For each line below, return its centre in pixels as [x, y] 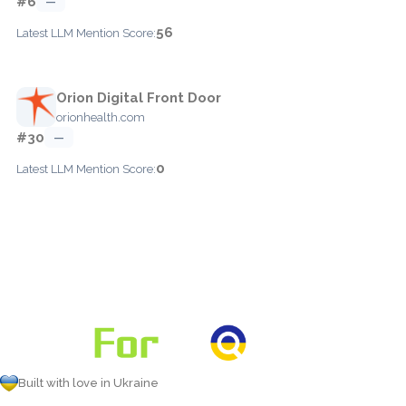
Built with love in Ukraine [88, 382]
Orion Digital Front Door [139, 97]
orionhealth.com [101, 117]
